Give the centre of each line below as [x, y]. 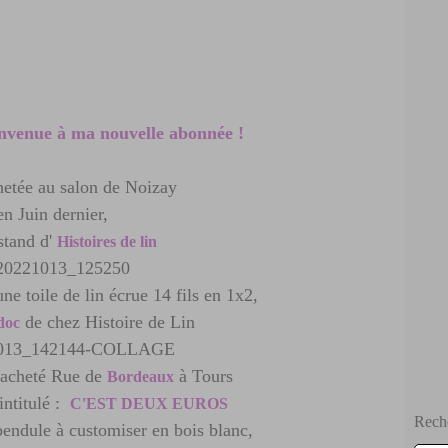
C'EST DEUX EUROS [149, 403]
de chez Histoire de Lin [112, 322]
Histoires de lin [106, 241]
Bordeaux [140, 376]
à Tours [203, 376]
